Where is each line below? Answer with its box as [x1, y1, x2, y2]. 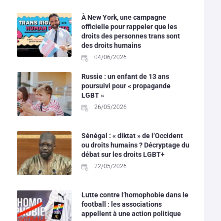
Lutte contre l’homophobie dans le [81, 190, 188, 199]
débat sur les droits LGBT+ [81, 150, 165, 158]
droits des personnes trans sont [81, 32, 180, 40]
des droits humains [81, 41, 141, 49]
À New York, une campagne [81, 13, 166, 21]
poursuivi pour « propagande [81, 81, 171, 90]
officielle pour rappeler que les [81, 22, 177, 31]
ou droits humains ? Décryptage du [81, 141, 189, 149]
